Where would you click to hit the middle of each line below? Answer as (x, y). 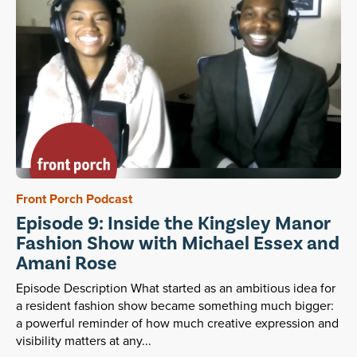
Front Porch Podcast (74, 199)
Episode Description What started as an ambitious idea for (176, 288)
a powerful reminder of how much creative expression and (177, 324)
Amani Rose (67, 264)
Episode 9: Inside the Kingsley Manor (173, 224)
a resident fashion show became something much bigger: (175, 306)
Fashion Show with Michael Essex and (178, 244)
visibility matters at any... (84, 341)
